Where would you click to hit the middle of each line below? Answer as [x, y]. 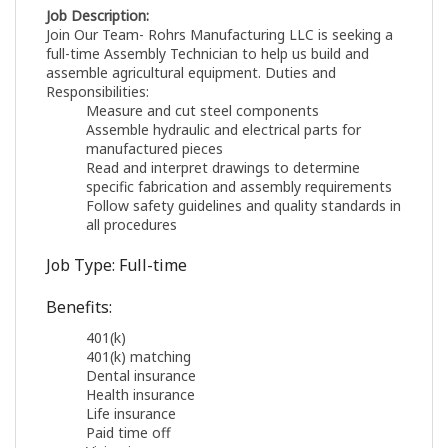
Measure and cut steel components [202, 111]
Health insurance [140, 395]
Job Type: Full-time [116, 265]
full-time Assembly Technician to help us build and [207, 54]
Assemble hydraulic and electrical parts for [223, 130]
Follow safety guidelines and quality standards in [243, 206]
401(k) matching [138, 357]
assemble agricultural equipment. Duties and [191, 73]
